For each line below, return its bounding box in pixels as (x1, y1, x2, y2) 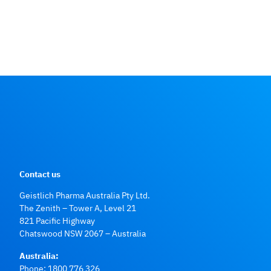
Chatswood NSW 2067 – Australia (19, 227, 146, 239)
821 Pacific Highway (19, 214, 95, 226)
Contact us (19, 168, 60, 180)
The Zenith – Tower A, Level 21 (19, 201, 136, 214)
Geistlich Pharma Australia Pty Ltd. (19, 189, 150, 201)
